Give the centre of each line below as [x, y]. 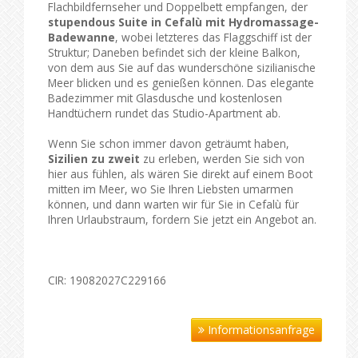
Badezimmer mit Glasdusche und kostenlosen [165, 97]
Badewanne [82, 37]
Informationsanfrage [260, 329]
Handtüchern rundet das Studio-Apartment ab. [164, 113]
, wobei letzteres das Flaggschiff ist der [213, 37]
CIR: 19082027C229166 [107, 280]
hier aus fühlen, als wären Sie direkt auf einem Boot [180, 173]
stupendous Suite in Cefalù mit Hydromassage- [183, 22]
